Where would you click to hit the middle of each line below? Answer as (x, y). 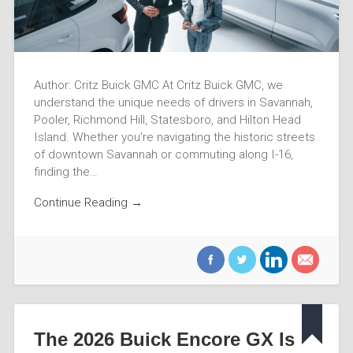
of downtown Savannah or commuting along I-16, (163, 155)
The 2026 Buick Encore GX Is (164, 339)
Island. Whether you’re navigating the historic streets (174, 137)
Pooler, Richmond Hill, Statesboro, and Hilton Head (167, 120)
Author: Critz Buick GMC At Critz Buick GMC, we (158, 85)
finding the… (65, 172)
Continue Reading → (88, 202)
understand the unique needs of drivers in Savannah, (173, 103)
